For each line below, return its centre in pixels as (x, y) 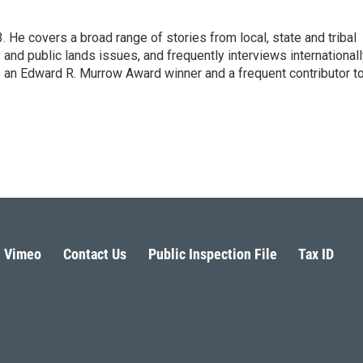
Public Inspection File (212, 254)
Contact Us (94, 254)
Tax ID (316, 254)
